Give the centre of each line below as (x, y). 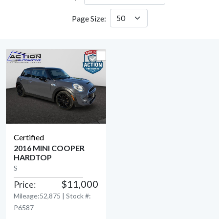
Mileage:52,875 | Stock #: (52, 196)
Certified (29, 137)
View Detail (56, 161)
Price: (25, 185)
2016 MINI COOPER (49, 148)
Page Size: (89, 18)
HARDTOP (33, 157)
